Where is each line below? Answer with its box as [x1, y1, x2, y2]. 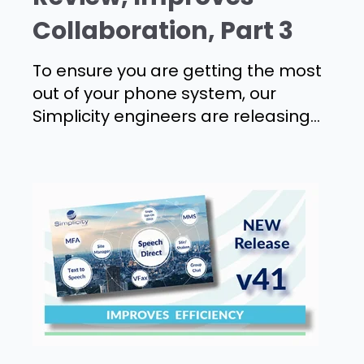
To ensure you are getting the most [32, 58, 322, 82]
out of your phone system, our [32, 81, 276, 105]
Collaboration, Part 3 [32, 13, 293, 48]
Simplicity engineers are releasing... [32, 104, 320, 128]
